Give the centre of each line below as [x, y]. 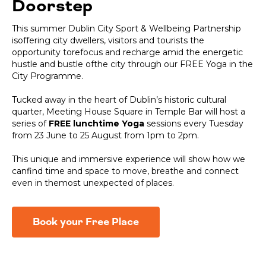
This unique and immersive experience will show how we [129, 159]
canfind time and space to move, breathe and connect [125, 171]
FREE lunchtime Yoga [96, 124]
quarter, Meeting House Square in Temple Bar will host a [129, 112]
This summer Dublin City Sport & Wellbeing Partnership [126, 29]
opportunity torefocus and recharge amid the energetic [127, 53]
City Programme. [47, 76]
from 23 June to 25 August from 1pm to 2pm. [105, 136]
